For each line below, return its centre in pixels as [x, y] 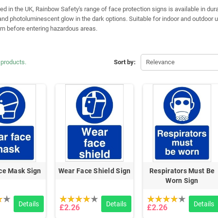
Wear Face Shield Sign [94, 171]
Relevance [160, 62]
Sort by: [125, 62]
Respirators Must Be [182, 171]
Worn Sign [182, 180]
